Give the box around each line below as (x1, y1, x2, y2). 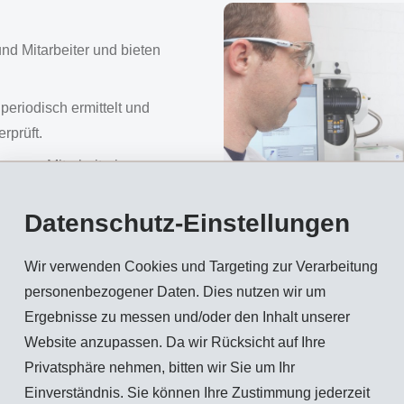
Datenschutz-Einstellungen (23, 208, 350, 237)
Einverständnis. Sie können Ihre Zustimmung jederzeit (23, 384, 370, 400)
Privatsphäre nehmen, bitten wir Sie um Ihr (23, 359, 295, 375)
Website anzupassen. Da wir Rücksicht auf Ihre (23, 334, 326, 350)
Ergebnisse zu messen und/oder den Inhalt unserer (23, 308, 350, 325)
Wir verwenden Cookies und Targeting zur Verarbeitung (23, 258, 378, 274)
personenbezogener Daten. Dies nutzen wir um (23, 283, 326, 299)
